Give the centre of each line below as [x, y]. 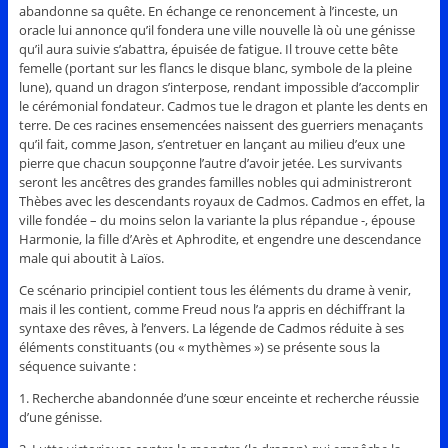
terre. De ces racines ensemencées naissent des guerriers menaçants [220, 125]
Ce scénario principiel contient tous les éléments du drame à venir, [214, 290]
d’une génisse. [60, 417]
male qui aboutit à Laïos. [91, 258]
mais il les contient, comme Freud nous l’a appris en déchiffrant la [211, 309]
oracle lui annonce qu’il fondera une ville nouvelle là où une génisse [216, 30]
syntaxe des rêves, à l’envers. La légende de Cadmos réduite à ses [211, 328]
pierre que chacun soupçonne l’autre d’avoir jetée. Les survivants [210, 163]
